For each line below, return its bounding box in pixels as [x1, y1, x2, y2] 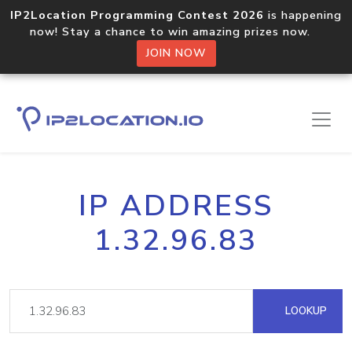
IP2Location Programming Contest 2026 [10, 7, 264, 23]
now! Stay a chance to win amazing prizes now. [30, 24, 322, 39]
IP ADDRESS [79, 186, 273, 225]
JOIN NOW [145, 46, 207, 60]
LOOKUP [282, 303, 327, 318]
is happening [264, 7, 342, 23]
